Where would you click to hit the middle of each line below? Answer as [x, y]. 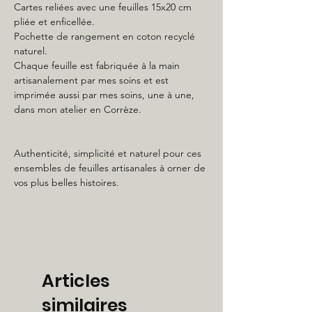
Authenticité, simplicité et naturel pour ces [108, 153]
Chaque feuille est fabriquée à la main [97, 65]
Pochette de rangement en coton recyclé [104, 36]
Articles [76, 281]
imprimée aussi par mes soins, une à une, [104, 95]
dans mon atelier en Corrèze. [78, 109]
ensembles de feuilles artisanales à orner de [110, 168]
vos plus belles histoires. [67, 182]
